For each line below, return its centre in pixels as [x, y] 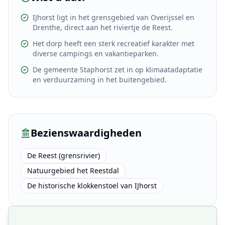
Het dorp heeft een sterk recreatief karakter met [114, 43]
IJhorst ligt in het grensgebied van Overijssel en [114, 17]
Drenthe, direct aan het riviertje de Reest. [103, 27]
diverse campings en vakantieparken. [96, 53]
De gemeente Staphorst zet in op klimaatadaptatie [118, 70]
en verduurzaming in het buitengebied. [100, 80]
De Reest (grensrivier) [64, 155]
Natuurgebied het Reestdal [73, 171]
